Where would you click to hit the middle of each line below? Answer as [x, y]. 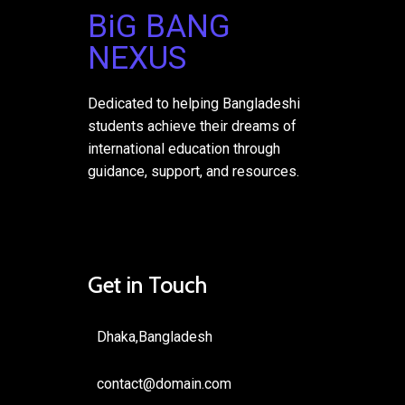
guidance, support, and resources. [193, 171]
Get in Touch [147, 285]
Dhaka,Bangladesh [155, 337]
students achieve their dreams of [192, 126]
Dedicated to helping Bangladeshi [194, 104]
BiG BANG [159, 27]
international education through [184, 149]
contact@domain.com [164, 384]
